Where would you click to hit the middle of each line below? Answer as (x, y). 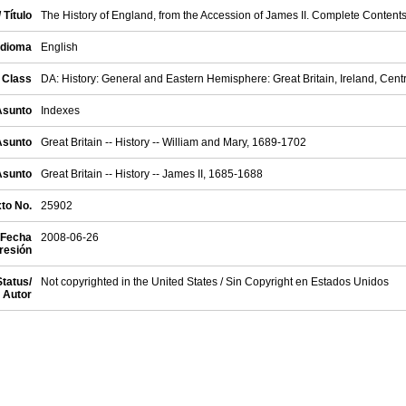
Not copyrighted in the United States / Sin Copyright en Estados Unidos (215, 282)
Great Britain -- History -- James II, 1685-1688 (152, 174)
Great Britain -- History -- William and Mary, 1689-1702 (174, 142)
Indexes (60, 111)
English (59, 47)
